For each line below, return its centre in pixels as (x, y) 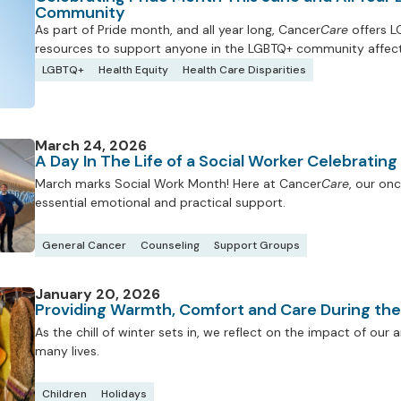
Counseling (170, 245)
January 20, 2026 (98, 294)
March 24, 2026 (91, 145)
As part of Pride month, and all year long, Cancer (178, 29)
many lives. (67, 350)
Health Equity (133, 69)
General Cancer (84, 245)
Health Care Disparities (244, 69)
